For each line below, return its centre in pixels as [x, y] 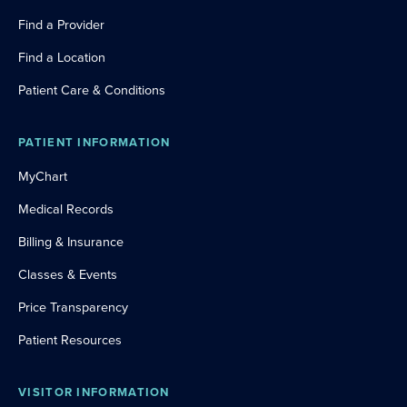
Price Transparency [73, 307]
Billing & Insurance [71, 241]
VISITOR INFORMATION [94, 392]
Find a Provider [61, 24]
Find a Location [62, 57]
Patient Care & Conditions [92, 89]
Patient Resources [70, 339]
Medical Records [66, 208]
